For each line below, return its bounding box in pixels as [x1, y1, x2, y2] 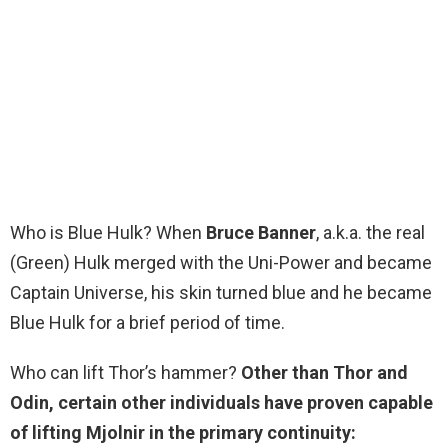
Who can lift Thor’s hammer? [10, 362, 241, 384]
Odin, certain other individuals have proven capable [10, 392, 433, 414]
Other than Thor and [241, 362, 408, 384]
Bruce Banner [206, 222, 316, 244]
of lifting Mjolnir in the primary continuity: [10, 422, 356, 444]
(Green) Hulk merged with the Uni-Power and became [10, 252, 432, 274]
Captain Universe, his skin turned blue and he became [10, 282, 432, 304]
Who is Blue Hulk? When [10, 222, 206, 244]
